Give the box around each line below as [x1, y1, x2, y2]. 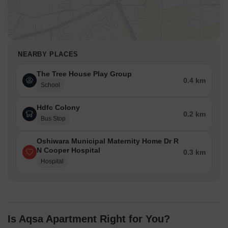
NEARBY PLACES [18, 50, 78, 59]
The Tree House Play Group [37, 70, 132, 78]
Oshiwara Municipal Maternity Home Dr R [37, 137, 179, 146]
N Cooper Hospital [37, 146, 100, 155]
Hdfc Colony [37, 103, 80, 112]
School [41, 81, 60, 89]
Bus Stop [41, 115, 66, 123]
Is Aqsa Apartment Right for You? [8, 213, 170, 225]
